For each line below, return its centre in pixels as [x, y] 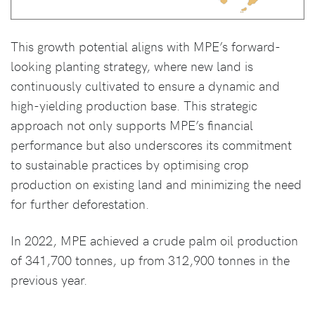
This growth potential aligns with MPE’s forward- [146, 46]
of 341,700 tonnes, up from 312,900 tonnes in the [150, 260]
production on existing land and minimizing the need [156, 184]
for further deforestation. [80, 204]
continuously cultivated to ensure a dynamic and [145, 86]
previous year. [49, 280]
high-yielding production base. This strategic [134, 105]
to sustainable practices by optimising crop [130, 165]
